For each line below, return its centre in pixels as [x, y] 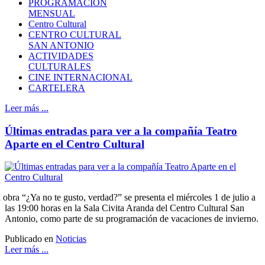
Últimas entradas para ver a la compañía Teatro [121, 131]
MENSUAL [52, 13]
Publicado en [29, 239]
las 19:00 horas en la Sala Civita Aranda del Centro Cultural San [125, 208]
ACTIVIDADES [61, 56]
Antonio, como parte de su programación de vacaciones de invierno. [132, 219]
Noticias [71, 239]
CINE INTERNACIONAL [80, 77]
